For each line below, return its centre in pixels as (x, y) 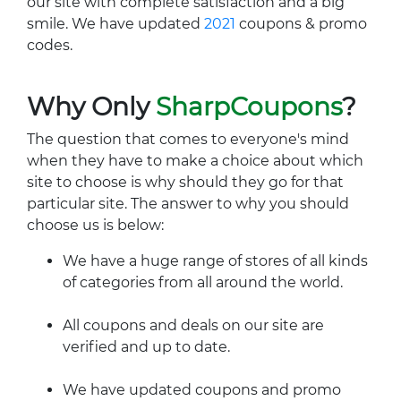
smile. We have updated (115, 24)
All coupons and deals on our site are (193, 325)
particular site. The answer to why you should (188, 204)
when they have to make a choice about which (195, 161)
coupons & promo (301, 24)
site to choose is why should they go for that (185, 182)
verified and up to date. (146, 347)
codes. (50, 45)
